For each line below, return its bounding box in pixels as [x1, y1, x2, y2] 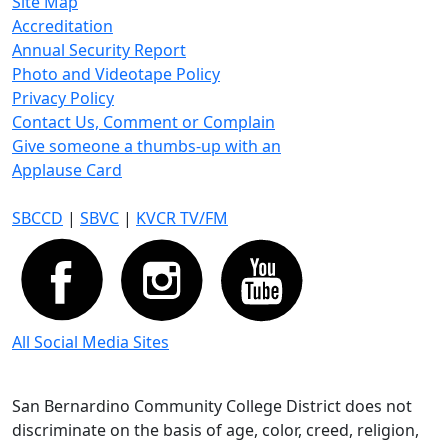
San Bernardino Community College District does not [12, 395, 412, 417]
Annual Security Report [12, 39, 186, 61]
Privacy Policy [12, 87, 114, 109]
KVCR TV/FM [136, 207, 228, 229]
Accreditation [12, 15, 113, 37]
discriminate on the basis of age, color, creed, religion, [12, 419, 419, 441]
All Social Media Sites [12, 331, 169, 353]
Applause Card [12, 159, 122, 181]
